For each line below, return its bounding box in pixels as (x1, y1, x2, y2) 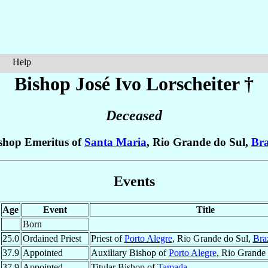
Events (113, 173, 155, 189)
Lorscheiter (146, 73, 239, 95)
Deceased (106, 108, 162, 124)
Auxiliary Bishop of (90, 247, 169, 258)
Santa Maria (84, 136, 147, 149)
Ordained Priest (22, 233, 81, 243)
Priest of (90, 233, 124, 243)
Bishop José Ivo (14, 73, 146, 95)
